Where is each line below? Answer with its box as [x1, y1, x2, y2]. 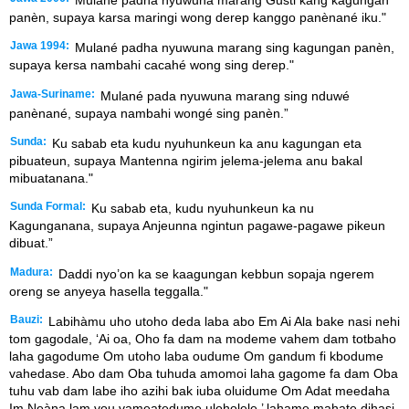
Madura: [10, 266, 53, 278]
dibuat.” [9, 236, 53, 251]
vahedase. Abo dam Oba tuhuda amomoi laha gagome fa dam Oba [9, 366, 398, 382]
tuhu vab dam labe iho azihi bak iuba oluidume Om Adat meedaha [9, 383, 390, 399]
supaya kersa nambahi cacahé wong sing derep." [9, 58, 294, 73]
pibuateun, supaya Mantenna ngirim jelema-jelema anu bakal [9, 152, 362, 168]
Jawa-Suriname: [10, 88, 95, 100]
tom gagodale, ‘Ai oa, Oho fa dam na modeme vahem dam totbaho [9, 331, 396, 347]
